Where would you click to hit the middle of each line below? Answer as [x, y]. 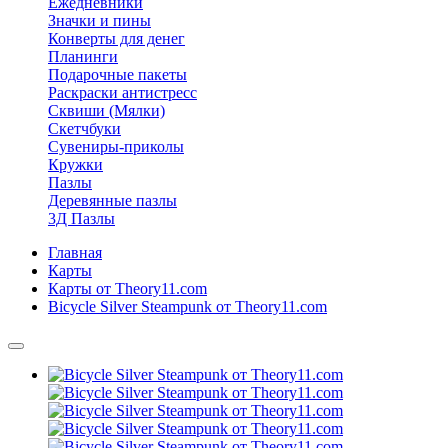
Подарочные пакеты [117, 75]
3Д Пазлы [81, 219]
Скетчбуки [84, 129]
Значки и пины [99, 21]
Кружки [75, 165]
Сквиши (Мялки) [106, 111]
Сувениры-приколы [116, 147]
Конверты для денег [116, 39]
